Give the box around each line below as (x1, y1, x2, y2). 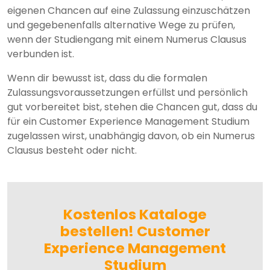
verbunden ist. (7, 47, 74, 61)
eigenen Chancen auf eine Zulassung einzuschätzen (7, 4, 250, 18)
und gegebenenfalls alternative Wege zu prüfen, (7, 18, 235, 33)
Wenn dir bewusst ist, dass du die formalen (7, 71, 207, 86)
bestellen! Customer (60, 221, 210, 242)
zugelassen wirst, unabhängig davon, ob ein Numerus (7, 129, 255, 143)
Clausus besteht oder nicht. (7, 143, 137, 158)
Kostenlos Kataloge (63, 204, 207, 225)
